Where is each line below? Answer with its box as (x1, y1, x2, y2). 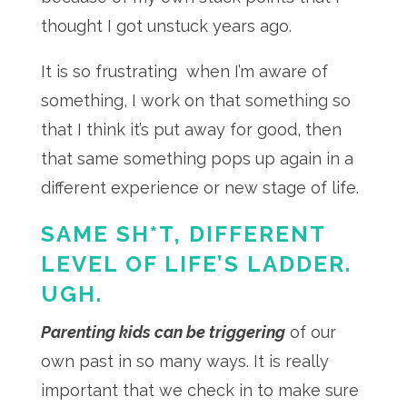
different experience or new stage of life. (40, 178, 363, 197)
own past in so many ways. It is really (40, 352, 329, 371)
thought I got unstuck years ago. (40, 16, 296, 35)
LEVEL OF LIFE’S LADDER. (40, 251, 352, 277)
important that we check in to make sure (40, 381, 359, 400)
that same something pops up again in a (40, 149, 353, 168)
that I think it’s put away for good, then (40, 120, 342, 139)
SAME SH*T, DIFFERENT (40, 221, 325, 247)
